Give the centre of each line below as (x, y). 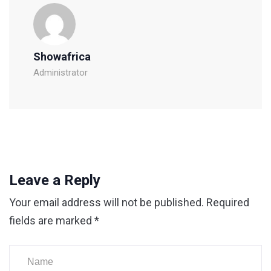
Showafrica (62, 56)
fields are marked (52, 220)
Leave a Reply (55, 180)
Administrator (60, 72)
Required (228, 202)
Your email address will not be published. (106, 202)
